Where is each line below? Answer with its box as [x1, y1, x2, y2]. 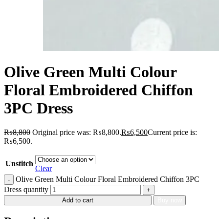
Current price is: [148, 128, 197, 136]
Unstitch [5, 159, 33, 168]
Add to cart [62, 196, 94, 204]
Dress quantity [4, 185, 48, 194]
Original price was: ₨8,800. [32, 128, 121, 136]
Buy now [157, 196, 182, 204]
